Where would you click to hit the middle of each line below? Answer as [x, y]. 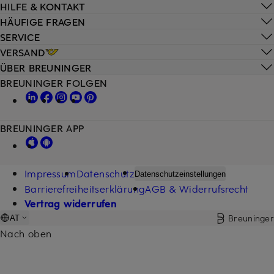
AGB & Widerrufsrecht [197, 189]
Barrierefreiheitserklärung [85, 189]
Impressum [50, 173]
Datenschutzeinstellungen [180, 174]
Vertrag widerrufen [71, 203]
